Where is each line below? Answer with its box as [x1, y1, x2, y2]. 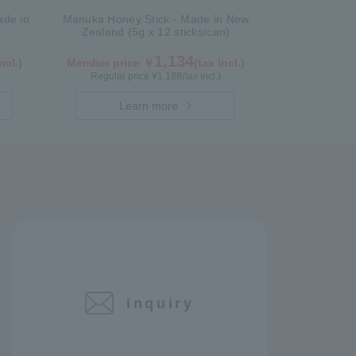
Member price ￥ [67, 56, 154, 69]
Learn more [119, 99, 179, 112]
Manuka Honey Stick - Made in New [62, 13, 250, 25]
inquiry [126, 295, 195, 311]
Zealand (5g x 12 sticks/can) [81, 25, 230, 38]
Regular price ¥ [91, 71, 157, 82]
